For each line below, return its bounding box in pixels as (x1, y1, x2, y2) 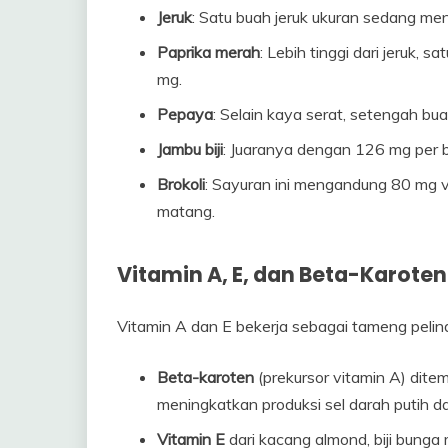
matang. (157, 200, 215, 221)
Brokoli (157, 173, 205, 194)
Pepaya (157, 103, 213, 124)
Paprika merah (157, 41, 260, 62)
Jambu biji (157, 138, 223, 159)
